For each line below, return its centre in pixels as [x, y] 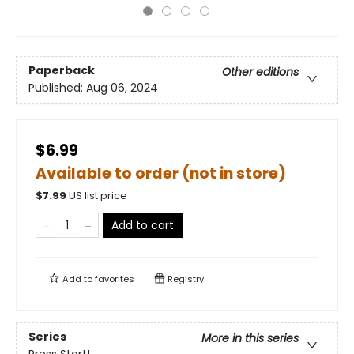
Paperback [62, 71]
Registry [185, 279]
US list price [98, 196]
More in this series [250, 339]
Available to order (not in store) [161, 173]
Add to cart [143, 225]
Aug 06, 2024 [122, 88]
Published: [57, 88]
